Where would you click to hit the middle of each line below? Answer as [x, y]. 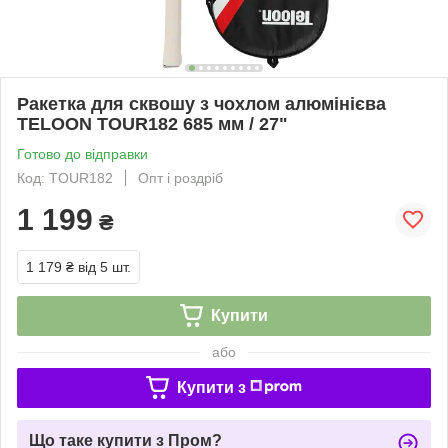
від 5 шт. [104, 266]
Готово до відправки [82, 153]
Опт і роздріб [180, 177]
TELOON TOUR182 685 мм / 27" [152, 123]
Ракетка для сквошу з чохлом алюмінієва [201, 103]
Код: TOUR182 [65, 177]
